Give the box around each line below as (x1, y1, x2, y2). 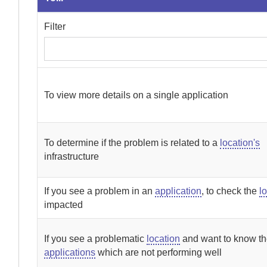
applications (44, 247, 96, 257)
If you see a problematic (44, 234, 147, 244)
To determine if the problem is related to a (44, 138, 221, 148)
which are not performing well (95, 247, 222, 257)
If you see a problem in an (44, 186, 156, 196)
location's (220, 138, 260, 148)
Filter (44, 21, 66, 32)
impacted (44, 200, 83, 210)
